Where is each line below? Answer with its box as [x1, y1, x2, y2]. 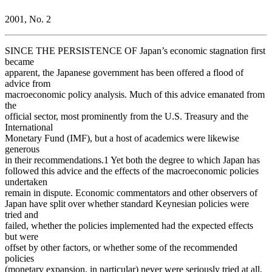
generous [5, 143, 39, 154]
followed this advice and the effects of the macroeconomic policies [5, 165, 259, 176]
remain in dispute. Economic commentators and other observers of [5, 187, 257, 198]
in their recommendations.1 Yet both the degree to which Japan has [5, 154, 260, 165]
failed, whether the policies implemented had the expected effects [5, 220, 253, 231]
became [5, 56, 34, 67]
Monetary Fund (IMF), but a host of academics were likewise [5, 132, 239, 143]
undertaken [5, 176, 47, 187]
